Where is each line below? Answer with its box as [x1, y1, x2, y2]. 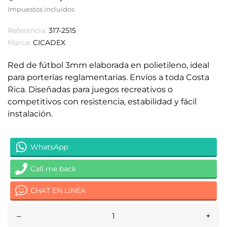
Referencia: [8, 26, 47, 35]
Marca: [8, 38, 31, 47]
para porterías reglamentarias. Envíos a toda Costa [8, 72, 209, 82]
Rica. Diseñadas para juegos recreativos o [8, 85, 173, 94]
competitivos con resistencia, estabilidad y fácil [8, 97, 197, 106]
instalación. [8, 109, 53, 119]
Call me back [30, 164, 76, 173]
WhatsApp [30, 142, 68, 152]
